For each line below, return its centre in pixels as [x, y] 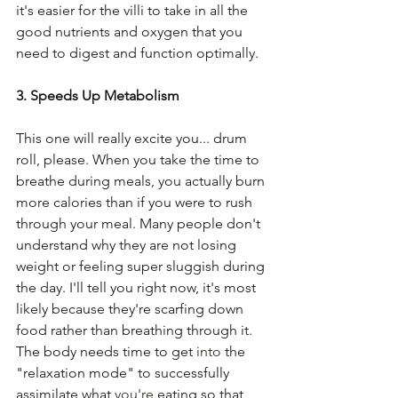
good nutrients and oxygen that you [131, 32]
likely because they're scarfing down [131, 309]
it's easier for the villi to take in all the [134, 11]
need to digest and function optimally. [139, 53]
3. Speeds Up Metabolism [99, 96]
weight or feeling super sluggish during [142, 267]
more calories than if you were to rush [136, 203]
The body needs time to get [106, 352]
